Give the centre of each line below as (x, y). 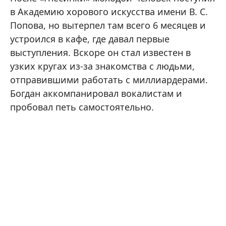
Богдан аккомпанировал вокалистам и (96, 93)
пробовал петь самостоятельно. (82, 107)
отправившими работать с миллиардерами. (109, 80)
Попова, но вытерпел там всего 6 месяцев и (108, 25)
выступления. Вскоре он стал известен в (100, 52)
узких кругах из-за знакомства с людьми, (102, 66)
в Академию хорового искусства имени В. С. (109, 12)
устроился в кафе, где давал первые (90, 39)
